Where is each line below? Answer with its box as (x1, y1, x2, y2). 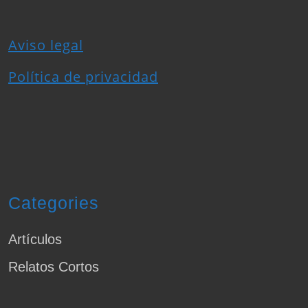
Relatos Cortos (8, 259, 99, 275)
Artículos (8, 232, 62, 247)
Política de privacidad (8, 67, 158, 87)
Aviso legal (8, 36, 83, 55)
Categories (8, 193, 99, 213)
